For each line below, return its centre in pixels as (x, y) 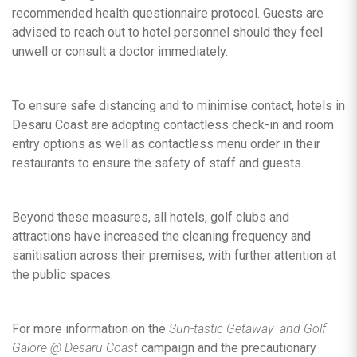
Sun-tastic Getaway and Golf (247, 328)
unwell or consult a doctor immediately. (120, 51)
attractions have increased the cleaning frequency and (161, 236)
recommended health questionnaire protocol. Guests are (168, 13)
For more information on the (90, 328)
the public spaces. (63, 274)
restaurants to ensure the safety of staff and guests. (158, 163)
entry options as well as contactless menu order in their (166, 143)
